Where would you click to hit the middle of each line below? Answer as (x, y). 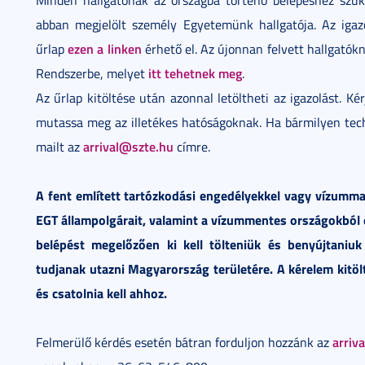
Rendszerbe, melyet (92, 73)
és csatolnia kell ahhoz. (101, 292)
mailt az (59, 146)
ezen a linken (105, 48)
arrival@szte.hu (128, 146)
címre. (192, 146)
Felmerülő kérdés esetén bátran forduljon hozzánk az (184, 342)
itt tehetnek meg (195, 73)
